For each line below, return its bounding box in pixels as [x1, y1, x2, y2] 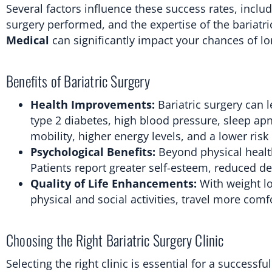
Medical [6, 32, 49, 47]
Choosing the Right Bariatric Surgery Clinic [6, 228, 224, 251]
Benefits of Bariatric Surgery [6, 69, 150, 92]
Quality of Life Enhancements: [30, 175, 197, 191]
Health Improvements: [30, 97, 155, 112]
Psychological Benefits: [30, 144, 155, 159]
